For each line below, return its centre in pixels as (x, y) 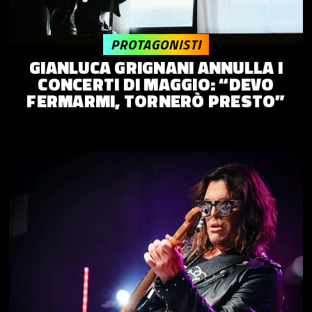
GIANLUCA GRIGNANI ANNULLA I (156, 67)
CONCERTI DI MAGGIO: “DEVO (156, 84)
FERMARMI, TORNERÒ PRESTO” (156, 101)
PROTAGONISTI (156, 44)
